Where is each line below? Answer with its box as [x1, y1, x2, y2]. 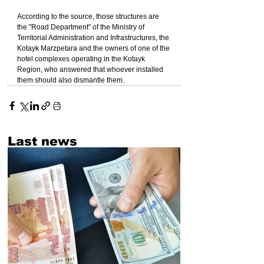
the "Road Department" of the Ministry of [17, 23, 146, 32]
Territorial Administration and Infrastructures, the [17, 34, 171, 42]
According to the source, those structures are [17, 12, 161, 21]
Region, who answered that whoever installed [17, 65, 165, 74]
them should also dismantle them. [17, 76, 124, 85]
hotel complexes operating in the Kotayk [17, 55, 147, 64]
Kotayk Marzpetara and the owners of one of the [17, 44, 171, 53]
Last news [8, 134, 77, 148]
